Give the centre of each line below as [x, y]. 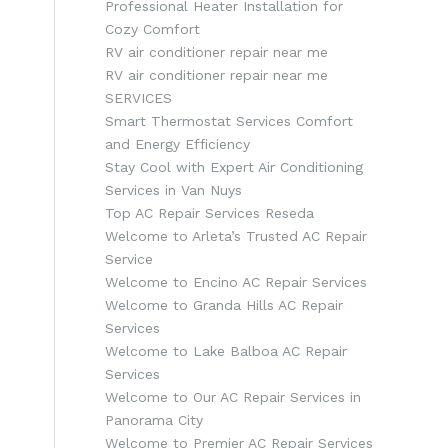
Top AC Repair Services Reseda [210, 213]
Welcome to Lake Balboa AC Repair [226, 351]
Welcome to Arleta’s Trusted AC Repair [236, 236]
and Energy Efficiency [178, 144]
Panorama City [154, 420]
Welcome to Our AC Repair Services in [233, 397]
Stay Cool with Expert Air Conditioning [234, 167]
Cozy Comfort [153, 29]
